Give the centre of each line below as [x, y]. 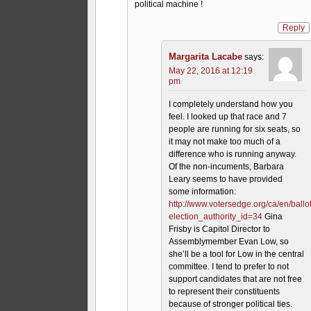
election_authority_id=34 [216, 216]
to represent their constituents [225, 291]
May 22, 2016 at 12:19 [211, 70]
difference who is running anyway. [233, 154]
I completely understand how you [231, 104]
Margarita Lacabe [206, 56]
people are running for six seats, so [235, 129]
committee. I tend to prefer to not [229, 266]
